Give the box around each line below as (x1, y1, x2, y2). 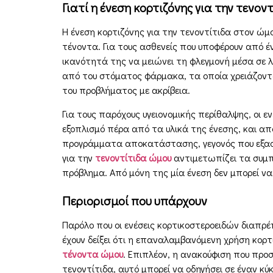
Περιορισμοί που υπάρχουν (62, 193, 207, 209)
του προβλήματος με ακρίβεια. (62, 83, 190, 97)
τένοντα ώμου (62, 247, 123, 261)
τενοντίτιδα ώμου (95, 151, 171, 164)
